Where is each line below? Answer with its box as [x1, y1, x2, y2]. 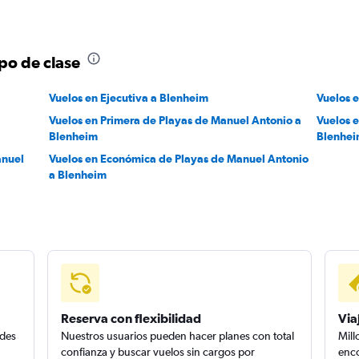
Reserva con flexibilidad [61, 311, 202, 325]
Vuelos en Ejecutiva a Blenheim [48, 91, 208, 104]
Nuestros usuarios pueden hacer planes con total [61, 329, 295, 342]
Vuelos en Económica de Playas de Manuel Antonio [48, 152, 309, 165]
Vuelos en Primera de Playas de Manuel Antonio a [48, 114, 301, 127]
